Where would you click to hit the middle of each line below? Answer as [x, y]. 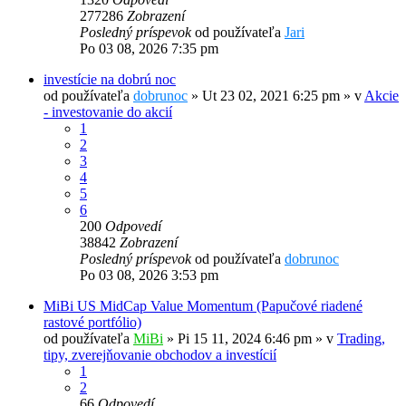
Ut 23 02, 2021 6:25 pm [271, 96]
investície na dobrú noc [110, 80]
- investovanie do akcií [108, 112]
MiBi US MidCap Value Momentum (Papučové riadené [203, 306]
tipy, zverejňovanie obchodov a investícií [160, 355]
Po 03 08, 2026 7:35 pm [149, 49]
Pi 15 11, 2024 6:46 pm [245, 339]
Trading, [361, 339]
